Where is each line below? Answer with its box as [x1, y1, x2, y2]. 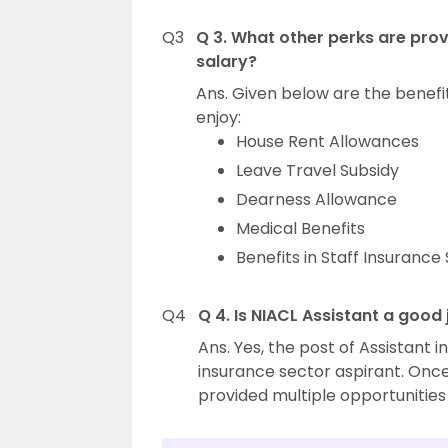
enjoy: [196, 106, 241, 130]
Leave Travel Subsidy [236, 159, 399, 183]
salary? [196, 50, 257, 74]
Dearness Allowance [236, 188, 397, 212]
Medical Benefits [236, 217, 365, 241]
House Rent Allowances [236, 130, 419, 154]
